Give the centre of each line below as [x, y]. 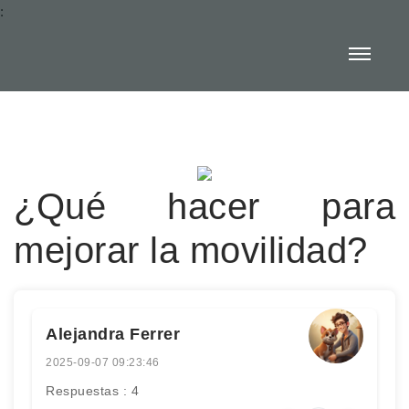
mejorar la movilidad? [191, 250]
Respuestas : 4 [92, 391]
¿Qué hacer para [204, 206]
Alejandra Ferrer [113, 334]
